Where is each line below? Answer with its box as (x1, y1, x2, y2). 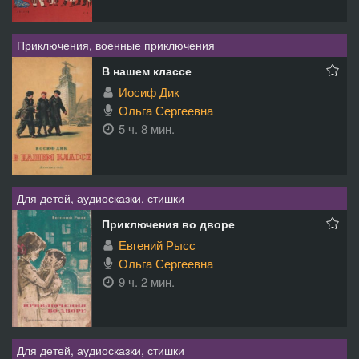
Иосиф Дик (119, 83, 179, 100)
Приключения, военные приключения (17, 36, 215, 53)
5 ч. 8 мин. (119, 119, 175, 137)
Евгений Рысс (119, 236, 196, 253)
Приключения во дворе (102, 215, 235, 232)
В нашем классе (102, 62, 192, 79)
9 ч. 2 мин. (119, 272, 175, 290)
